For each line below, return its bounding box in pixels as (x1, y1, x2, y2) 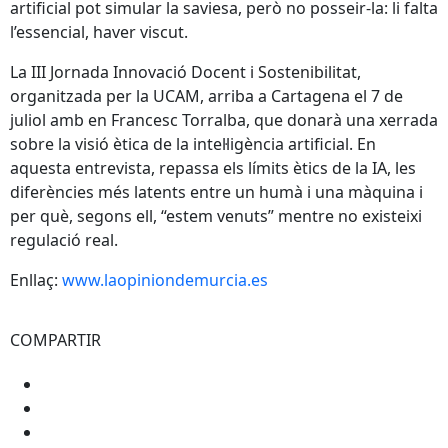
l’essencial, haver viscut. (10, 20, 188, 43)
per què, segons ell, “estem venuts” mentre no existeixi (10, 204, 422, 227)
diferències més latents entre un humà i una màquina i (10, 180, 423, 203)
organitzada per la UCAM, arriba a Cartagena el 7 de (10, 84, 403, 107)
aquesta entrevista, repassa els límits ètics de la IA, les (10, 156, 416, 179)
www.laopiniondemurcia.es (62, 268, 268, 291)
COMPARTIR (10, 328, 101, 351)
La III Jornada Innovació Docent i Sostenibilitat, (10, 60, 361, 83)
